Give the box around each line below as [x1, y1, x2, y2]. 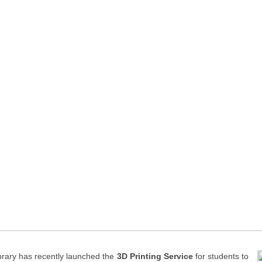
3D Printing [116, 251, 161, 261]
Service [161, 251, 193, 261]
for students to [192, 251, 249, 261]
